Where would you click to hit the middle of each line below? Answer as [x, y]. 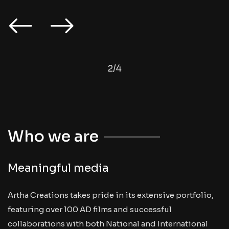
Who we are [53, 137]
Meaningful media [58, 168]
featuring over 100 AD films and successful [90, 210]
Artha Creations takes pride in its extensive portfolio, [111, 195]
